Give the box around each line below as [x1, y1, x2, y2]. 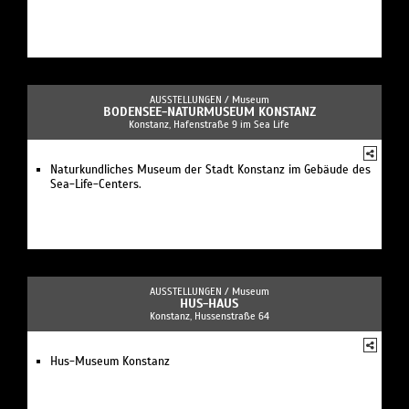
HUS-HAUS [180, 295, 238, 311]
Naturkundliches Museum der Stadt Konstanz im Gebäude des [50, 162, 371, 177]
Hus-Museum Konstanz [50, 353, 170, 369]
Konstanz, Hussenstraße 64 [149, 309, 269, 322]
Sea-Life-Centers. [50, 176, 142, 192]
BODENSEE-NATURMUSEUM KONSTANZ [102, 103, 316, 120]
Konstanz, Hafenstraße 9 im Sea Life [129, 117, 289, 131]
